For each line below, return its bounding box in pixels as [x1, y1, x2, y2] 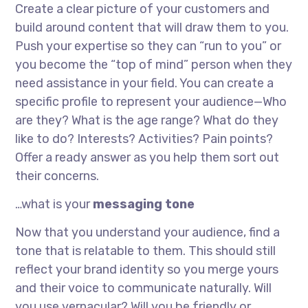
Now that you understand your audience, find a [15, 225, 280, 241]
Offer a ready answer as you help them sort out [15, 150, 280, 166]
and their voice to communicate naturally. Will [15, 280, 272, 296]
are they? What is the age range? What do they [15, 113, 279, 129]
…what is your [15, 197, 93, 212]
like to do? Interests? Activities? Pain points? [15, 131, 274, 147]
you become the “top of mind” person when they [15, 57, 293, 73]
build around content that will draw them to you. [15, 20, 289, 36]
